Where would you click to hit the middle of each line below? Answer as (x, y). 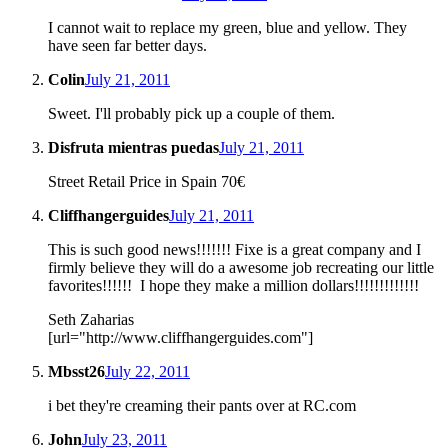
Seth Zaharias (91, 319)
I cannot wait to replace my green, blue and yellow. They (227, 27)
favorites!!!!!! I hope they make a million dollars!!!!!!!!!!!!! (233, 285)
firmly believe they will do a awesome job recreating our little (241, 267)
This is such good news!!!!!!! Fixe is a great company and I (234, 249)
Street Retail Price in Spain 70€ (146, 181)
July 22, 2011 (147, 371)
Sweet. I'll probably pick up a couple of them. (191, 113)
